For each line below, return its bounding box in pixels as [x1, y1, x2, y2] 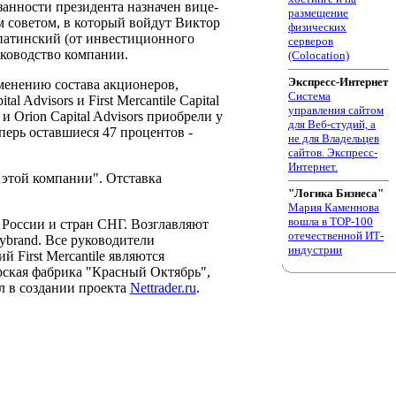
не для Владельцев [288, 132, 379, 145]
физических [288, 20, 346, 34]
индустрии [288, 243, 342, 256]
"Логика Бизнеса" [288, 187, 384, 200]
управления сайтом [288, 103, 384, 117]
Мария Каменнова [288, 201, 379, 214]
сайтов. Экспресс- [288, 146, 377, 159]
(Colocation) [288, 49, 349, 62]
